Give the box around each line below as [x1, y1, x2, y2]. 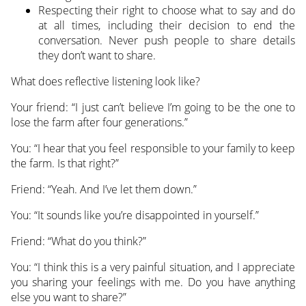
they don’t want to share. [38, 48, 156, 64]
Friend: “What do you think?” [10, 234, 146, 249]
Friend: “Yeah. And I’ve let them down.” [10, 182, 197, 197]
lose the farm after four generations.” [10, 115, 188, 130]
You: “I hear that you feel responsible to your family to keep [10, 141, 296, 156]
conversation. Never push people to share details [38, 33, 296, 48]
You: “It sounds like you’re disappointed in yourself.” [10, 208, 259, 223]
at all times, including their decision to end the [38, 18, 296, 33]
